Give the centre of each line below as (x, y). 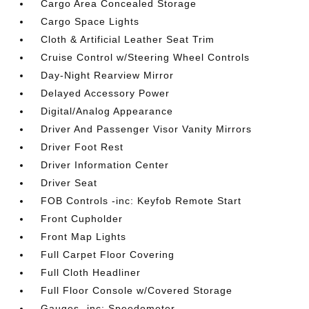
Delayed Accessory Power (106, 93)
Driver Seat (69, 183)
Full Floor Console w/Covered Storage (137, 290)
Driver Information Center (105, 165)
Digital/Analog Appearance (107, 111)
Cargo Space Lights (90, 21)
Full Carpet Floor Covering (108, 255)
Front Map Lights (84, 237)
